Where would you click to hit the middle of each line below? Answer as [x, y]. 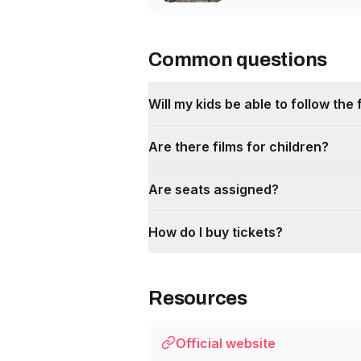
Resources [198, 298]
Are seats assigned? [214, 189]
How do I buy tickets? [216, 232]
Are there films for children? [239, 147]
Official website [226, 343]
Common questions [238, 60]
